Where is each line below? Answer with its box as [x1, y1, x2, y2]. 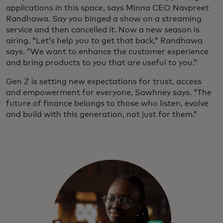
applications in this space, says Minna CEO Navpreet [6, 4, 209, 12]
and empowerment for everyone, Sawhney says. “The [6, 89, 212, 97]
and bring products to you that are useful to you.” [6, 59, 197, 67]
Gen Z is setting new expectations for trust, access [6, 78, 202, 86]
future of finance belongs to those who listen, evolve [6, 100, 209, 108]
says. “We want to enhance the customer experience [6, 48, 209, 56]
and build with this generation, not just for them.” [6, 111, 197, 119]
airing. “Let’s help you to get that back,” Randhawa [6, 37, 203, 45]
